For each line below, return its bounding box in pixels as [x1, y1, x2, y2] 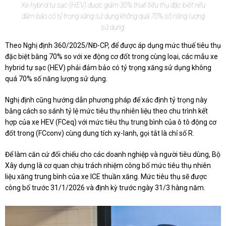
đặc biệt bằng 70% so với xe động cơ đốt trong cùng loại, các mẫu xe [5, 52, 218, 61]
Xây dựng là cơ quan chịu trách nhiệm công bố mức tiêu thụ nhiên [5, 161, 211, 170]
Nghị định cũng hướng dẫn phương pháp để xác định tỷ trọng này [5, 96, 207, 104]
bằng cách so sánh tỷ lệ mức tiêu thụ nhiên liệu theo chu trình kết [5, 107, 208, 116]
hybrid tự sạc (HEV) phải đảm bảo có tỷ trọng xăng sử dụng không [5, 64, 211, 72]
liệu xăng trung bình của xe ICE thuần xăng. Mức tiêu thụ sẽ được [5, 173, 207, 181]
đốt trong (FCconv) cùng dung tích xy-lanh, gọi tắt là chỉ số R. [5, 129, 194, 138]
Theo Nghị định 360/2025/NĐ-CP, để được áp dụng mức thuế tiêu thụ [5, 41, 221, 50]
